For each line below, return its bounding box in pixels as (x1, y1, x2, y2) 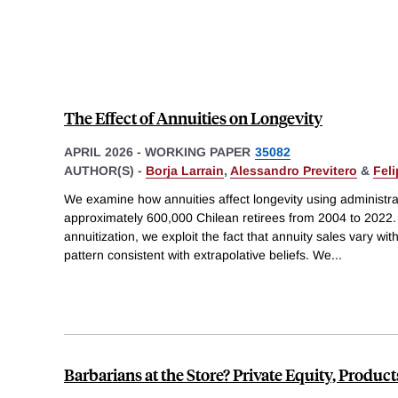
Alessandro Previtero (230, 163, 357, 179)
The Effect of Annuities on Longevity (64, 107, 322, 130)
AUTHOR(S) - (64, 163, 146, 179)
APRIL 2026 (64, 145, 133, 160)
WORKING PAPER (145, 145, 251, 160)
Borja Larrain (146, 163, 224, 179)
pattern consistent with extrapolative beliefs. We (64, 247, 331, 262)
